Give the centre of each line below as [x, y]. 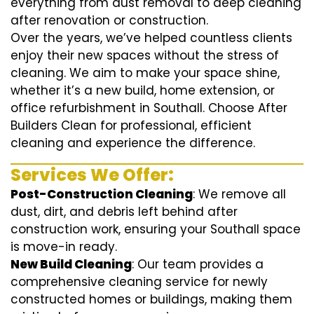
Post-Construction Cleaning [102, 194]
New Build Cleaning [71, 265]
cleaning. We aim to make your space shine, [145, 73]
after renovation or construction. [109, 21]
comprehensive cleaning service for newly [139, 282]
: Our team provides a [198, 265]
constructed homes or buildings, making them [151, 300]
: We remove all [239, 194]
